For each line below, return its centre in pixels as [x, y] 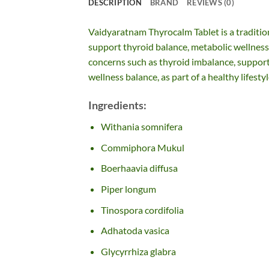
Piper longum [128, 189]
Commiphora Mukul [142, 147]
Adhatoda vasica [135, 231]
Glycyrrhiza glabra [138, 251]
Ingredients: [117, 105]
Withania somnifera [141, 127]
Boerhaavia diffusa [139, 168]
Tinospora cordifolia [142, 210]
